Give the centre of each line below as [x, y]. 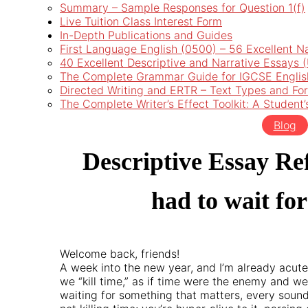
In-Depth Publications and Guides [146, 35]
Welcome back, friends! [120, 253]
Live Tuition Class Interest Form [141, 21]
